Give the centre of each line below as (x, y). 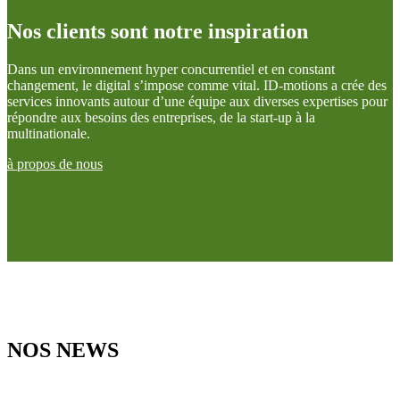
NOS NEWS (63, 350)
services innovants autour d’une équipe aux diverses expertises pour (197, 101)
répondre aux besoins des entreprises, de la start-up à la (161, 117)
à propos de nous (55, 163)
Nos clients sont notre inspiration (158, 31)
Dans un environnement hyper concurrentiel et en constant (171, 69)
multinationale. (49, 133)
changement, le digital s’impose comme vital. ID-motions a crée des (197, 85)
